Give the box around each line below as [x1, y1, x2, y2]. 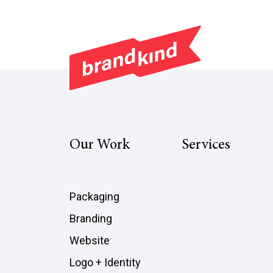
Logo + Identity [69, 256, 141, 269]
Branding [69, 212, 112, 225]
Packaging [69, 190, 119, 204]
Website [69, 234, 110, 247]
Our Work [69, 138, 130, 154]
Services [182, 138, 231, 154]
